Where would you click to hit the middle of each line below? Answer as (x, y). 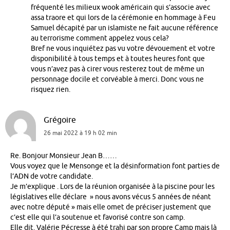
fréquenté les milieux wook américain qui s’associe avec (121, 7)
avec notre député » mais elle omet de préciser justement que (111, 207)
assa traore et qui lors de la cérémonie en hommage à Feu (123, 17)
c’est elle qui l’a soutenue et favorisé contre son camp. (98, 218)
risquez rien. (51, 89)
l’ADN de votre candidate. (52, 177)
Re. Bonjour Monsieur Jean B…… (64, 156)
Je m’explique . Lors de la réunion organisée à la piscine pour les (112, 187)
